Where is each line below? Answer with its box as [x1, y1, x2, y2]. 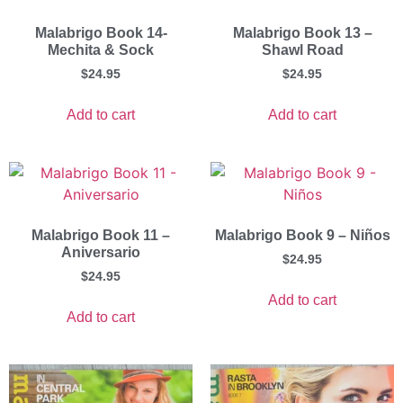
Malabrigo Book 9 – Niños [214, 228, 390, 244]
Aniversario [61, 245, 140, 261]
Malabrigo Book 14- [34, 25, 167, 41]
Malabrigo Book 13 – [232, 25, 372, 41]
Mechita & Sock [48, 42, 154, 58]
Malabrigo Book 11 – [31, 228, 170, 244]
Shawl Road [261, 42, 344, 58]
